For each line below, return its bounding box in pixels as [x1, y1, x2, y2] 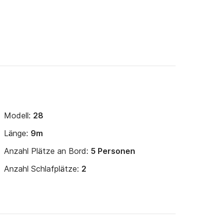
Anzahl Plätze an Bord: [4, 146, 91, 156]
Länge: [4, 128, 31, 138]
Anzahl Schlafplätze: [4, 164, 81, 174]
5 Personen [91, 146, 135, 156]
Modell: [4, 110, 33, 120]
